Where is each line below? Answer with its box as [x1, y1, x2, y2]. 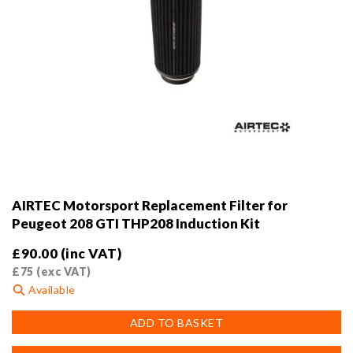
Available [25, 283, 76, 297]
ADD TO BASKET [129, 316, 224, 330]
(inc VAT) [60, 245, 121, 262]
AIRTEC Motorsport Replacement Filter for [12, 197, 288, 214]
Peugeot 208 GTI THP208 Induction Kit [12, 215, 260, 232]
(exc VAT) [33, 265, 91, 279]
